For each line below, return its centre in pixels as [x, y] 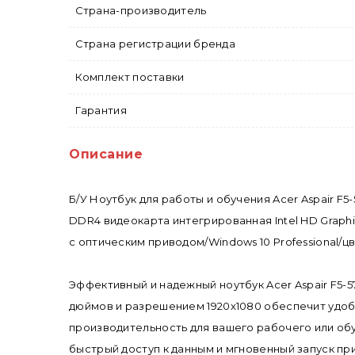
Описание [106, 155]
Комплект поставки [130, 77]
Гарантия [101, 111]
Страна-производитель [141, 11]
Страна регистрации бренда [155, 44]
